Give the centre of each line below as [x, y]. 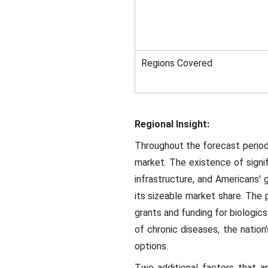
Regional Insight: [172, 124]
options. [152, 246]
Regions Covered [176, 63]
